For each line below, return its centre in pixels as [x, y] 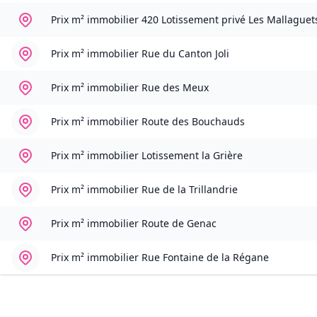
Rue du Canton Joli [185, 54]
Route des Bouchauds [193, 122]
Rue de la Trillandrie [190, 190]
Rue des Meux [175, 88]
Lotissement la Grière [192, 156]
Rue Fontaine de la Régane [205, 258]
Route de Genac [179, 224]
